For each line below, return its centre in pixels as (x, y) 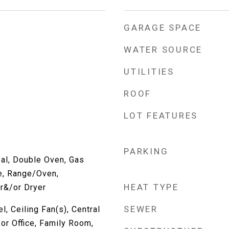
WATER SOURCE (163, 50)
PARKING (146, 151)
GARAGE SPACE (163, 28)
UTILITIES (149, 72)
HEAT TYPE (151, 187)
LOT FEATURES (161, 116)
